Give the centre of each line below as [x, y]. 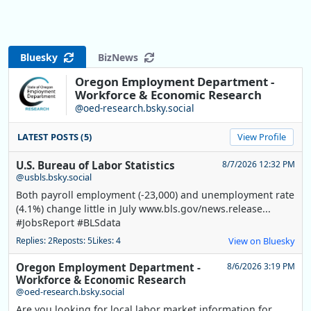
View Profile [262, 137]
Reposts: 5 [73, 241]
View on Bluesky [262, 241]
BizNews [121, 57]
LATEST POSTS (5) [55, 137]
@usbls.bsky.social [54, 177]
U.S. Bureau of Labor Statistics [95, 166]
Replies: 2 [34, 241]
